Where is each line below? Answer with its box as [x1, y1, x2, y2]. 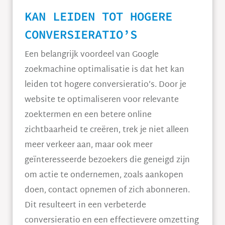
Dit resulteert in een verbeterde [25, 198, 146, 213]
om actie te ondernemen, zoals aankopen [25, 168, 183, 183]
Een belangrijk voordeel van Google [25, 48, 159, 62]
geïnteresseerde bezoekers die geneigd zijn [25, 153, 190, 168]
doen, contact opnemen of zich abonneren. [25, 183, 190, 198]
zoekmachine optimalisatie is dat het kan [25, 63, 184, 77]
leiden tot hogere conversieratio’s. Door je [25, 78, 186, 92]
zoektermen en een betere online [25, 108, 152, 123]
